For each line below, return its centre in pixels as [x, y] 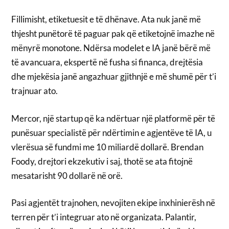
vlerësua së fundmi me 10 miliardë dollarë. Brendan [108, 147]
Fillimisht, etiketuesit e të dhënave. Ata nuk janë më [106, 19]
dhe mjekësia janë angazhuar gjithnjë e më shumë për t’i [114, 77]
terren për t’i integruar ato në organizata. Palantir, [104, 217]
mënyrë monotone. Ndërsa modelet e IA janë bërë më [111, 48]
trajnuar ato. [35, 91]
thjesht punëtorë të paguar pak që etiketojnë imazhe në [113, 34]
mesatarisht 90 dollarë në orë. [67, 175]
